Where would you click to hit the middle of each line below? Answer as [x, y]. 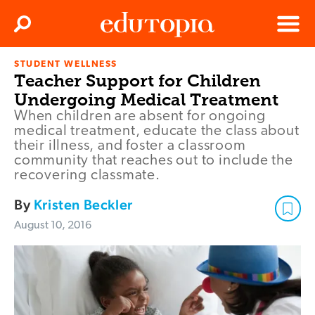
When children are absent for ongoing [140, 117]
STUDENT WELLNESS [66, 65]
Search [37, 28]
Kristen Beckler [83, 205]
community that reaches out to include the [154, 161]
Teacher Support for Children [137, 81]
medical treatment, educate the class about [157, 131]
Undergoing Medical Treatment [146, 100]
